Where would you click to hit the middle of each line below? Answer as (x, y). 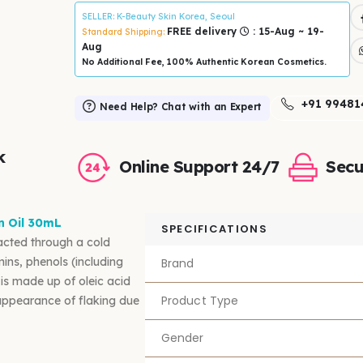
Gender (182, 337)
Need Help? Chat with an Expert (181, 106)
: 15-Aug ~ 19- (287, 31)
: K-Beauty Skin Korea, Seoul (174, 16)
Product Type (200, 300)
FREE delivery (203, 31)
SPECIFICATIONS (214, 228)
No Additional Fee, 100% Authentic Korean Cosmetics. (204, 62)
